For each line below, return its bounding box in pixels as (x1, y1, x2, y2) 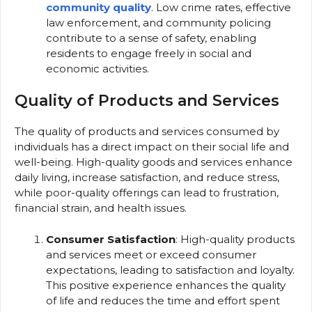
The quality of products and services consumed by (15, 125, 279, 139)
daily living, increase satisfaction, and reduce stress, (15, 171, 279, 185)
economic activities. (46, 61, 149, 75)
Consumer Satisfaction (46, 232, 175, 246)
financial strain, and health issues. (15, 201, 187, 215)
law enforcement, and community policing (46, 15, 271, 29)
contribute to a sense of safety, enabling (46, 31, 256, 45)
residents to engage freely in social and (46, 46, 251, 60)
